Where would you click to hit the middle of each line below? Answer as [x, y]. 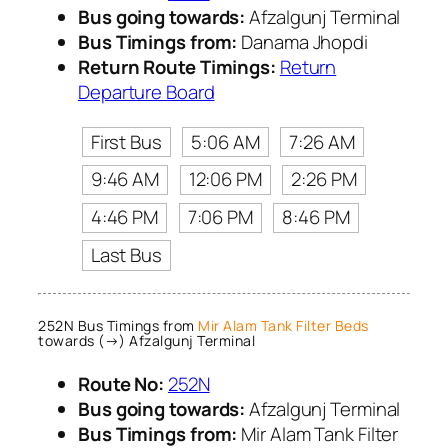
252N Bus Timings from [118, 326]
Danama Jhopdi [302, 41]
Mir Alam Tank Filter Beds [283, 326]
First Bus [126, 141]
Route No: [121, 383]
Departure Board [146, 91]
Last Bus [126, 255]
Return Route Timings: [177, 66]
